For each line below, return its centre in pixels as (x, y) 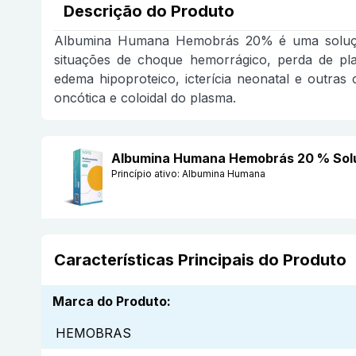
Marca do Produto (110, 302)
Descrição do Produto (149, 12)
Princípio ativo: (147, 174)
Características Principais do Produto (200, 260)
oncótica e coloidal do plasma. (145, 98)
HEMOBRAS (93, 333)
